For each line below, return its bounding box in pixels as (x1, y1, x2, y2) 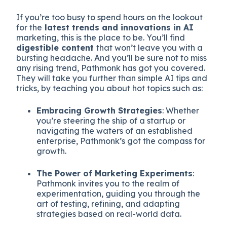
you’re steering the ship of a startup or (36, 115, 186, 126)
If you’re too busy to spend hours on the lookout (16, 12, 203, 22)
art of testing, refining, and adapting (36, 198, 180, 209)
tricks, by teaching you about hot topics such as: (16, 83, 203, 93)
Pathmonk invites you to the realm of (36, 178, 180, 188)
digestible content (16, 42, 97, 53)
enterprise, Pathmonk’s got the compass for (36, 135, 206, 146)
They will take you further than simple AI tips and (16, 72, 208, 83)
